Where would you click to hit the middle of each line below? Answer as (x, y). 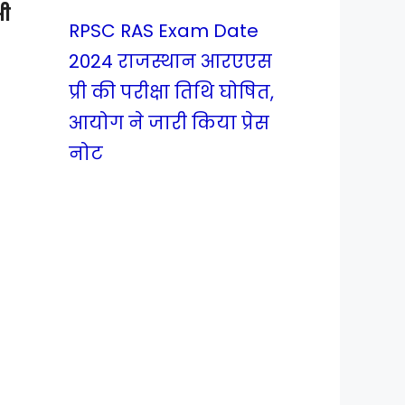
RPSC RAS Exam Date (164, 31)
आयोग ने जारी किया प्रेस (169, 123)
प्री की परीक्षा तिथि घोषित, (171, 92)
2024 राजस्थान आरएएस (170, 61)
